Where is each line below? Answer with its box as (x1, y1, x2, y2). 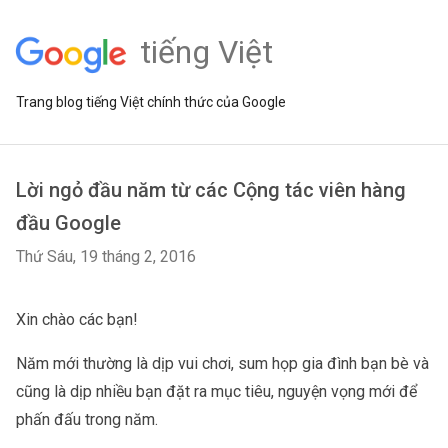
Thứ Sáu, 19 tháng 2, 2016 (16, 247, 196, 266)
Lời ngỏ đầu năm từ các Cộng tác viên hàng (16, 178, 406, 202)
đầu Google (16, 211, 121, 235)
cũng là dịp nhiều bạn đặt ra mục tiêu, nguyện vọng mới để (16, 382, 417, 401)
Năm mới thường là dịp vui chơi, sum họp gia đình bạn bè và (16, 354, 429, 373)
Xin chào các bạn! (16, 310, 138, 329)
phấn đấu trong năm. (16, 410, 158, 429)
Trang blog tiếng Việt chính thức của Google (16, 94, 286, 110)
